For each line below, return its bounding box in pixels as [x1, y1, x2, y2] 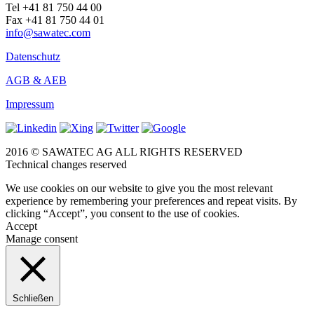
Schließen [13, 292, 53, 303]
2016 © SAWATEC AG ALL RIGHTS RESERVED [6, 145, 243, 158]
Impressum [6, 97, 54, 110]
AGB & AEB [6, 74, 67, 86]
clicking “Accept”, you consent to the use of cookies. [6, 207, 240, 219]
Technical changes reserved [6, 158, 127, 170]
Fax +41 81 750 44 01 [6, 13, 104, 26]
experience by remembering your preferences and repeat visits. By [6, 194, 297, 207]
